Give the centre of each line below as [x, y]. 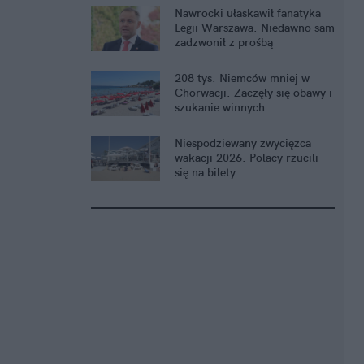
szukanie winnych [220, 108]
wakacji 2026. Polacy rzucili [247, 158]
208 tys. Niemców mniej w [242, 78]
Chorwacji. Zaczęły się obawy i [253, 93]
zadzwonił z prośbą [224, 43]
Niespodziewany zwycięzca [243, 143]
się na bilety [205, 173]
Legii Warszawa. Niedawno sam [255, 28]
